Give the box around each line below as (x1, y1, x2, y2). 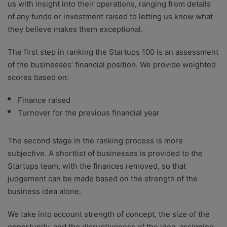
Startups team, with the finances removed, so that (8, 161, 186, 171)
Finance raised (18, 95, 70, 105)
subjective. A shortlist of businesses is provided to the (8, 148, 203, 159)
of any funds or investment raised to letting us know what (8, 12, 213, 22)
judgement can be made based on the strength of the (8, 174, 198, 184)
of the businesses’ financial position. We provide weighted (8, 60, 216, 70)
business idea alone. (8, 186, 81, 197)
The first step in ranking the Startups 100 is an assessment (8, 47, 218, 57)
